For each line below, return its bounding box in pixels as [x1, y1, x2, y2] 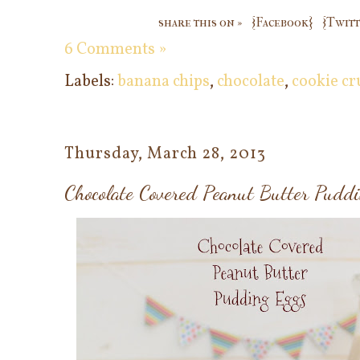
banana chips [117, 70, 210, 93]
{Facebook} [252, 14, 313, 30]
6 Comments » [64, 38, 166, 61]
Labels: [64, 70, 117, 93]
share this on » [158, 14, 242, 30]
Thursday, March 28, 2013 [64, 142, 266, 166]
